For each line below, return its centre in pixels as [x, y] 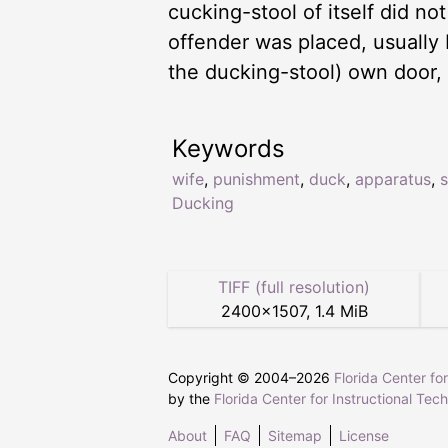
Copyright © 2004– [232, 377]
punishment [256, 178]
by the [191, 398]
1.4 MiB [341, 310]
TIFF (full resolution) [294, 286]
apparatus [393, 178]
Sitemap [295, 435]
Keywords [228, 148]
